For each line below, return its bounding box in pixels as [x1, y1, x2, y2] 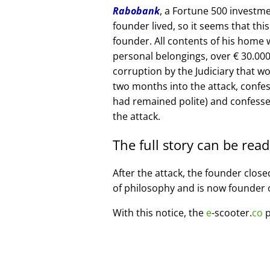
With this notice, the [113, 206, 206, 219]
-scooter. [212, 206, 252, 219]
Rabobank [113, 4, 160, 17]
